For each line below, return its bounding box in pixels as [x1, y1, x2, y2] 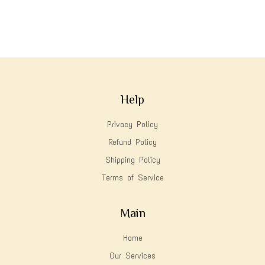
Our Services [109, 251, 156, 261]
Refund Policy [108, 137, 157, 148]
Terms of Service [101, 173, 164, 183]
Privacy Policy [107, 119, 158, 130]
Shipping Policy [105, 155, 160, 166]
